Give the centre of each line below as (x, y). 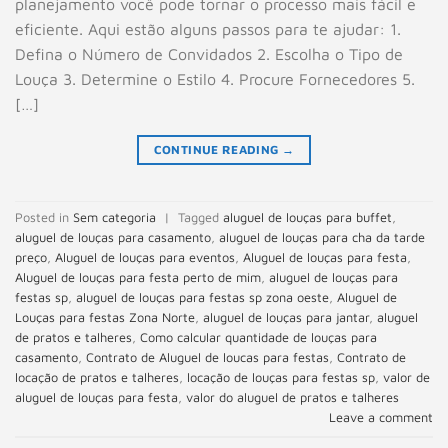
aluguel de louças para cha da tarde (322, 238)
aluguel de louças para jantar (286, 318)
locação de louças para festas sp (281, 378)
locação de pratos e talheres (97, 378)
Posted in (44, 218)
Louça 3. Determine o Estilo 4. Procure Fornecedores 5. (215, 78)
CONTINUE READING (217, 149)
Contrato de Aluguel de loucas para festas (207, 358)
